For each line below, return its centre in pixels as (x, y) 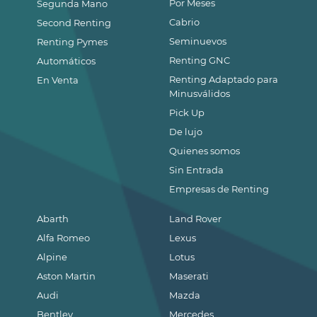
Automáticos (66, 61)
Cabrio (185, 22)
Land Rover (196, 219)
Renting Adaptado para (224, 80)
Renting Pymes (72, 42)
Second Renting (74, 23)
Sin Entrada (197, 170)
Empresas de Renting (219, 189)
